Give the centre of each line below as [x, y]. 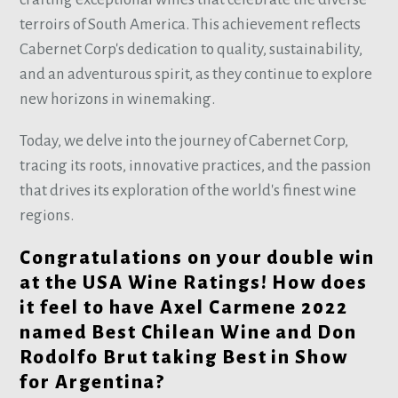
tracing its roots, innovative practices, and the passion [196, 166]
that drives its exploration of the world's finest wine [188, 191]
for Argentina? [93, 382]
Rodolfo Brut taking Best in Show [184, 357]
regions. [47, 216]
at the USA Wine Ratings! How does [194, 283]
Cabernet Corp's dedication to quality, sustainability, [191, 50]
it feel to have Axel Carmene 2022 [184, 307]
